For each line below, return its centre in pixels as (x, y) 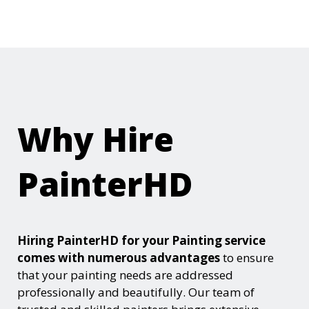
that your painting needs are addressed (125, 275)
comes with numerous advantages (119, 257)
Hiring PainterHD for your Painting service (141, 240)
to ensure (247, 257)
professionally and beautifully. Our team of (136, 292)
